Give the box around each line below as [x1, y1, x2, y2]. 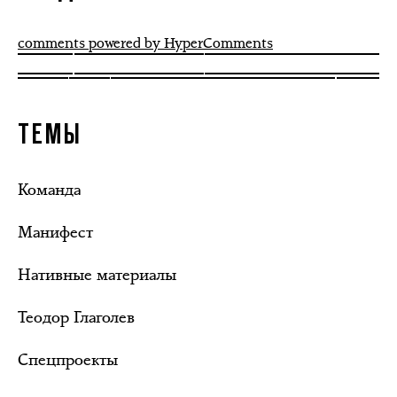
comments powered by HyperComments [18, 34, 273, 53]
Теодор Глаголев [18, 307, 135, 329]
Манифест [18, 222, 93, 244]
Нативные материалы [18, 264, 176, 286]
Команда [18, 179, 81, 201]
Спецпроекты [18, 349, 118, 371]
